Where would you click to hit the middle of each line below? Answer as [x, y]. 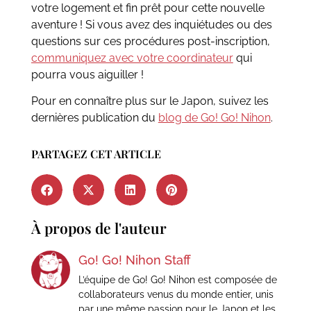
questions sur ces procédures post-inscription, [150, 41]
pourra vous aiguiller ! [87, 74]
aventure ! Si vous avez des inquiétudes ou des [151, 24]
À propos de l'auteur [99, 228]
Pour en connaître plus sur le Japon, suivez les [150, 101]
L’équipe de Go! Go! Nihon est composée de [177, 280]
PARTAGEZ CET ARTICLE [96, 154]
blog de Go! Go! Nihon [214, 118]
